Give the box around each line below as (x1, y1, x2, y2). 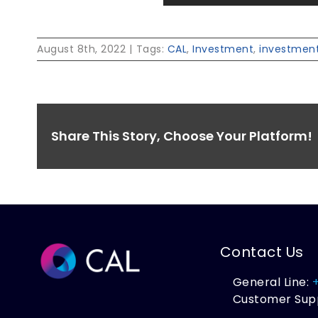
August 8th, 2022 (37, 41, 126, 56)
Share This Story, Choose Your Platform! (51, 127, 312, 146)
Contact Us (219, 242, 304, 263)
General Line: (232, 274, 312, 291)
